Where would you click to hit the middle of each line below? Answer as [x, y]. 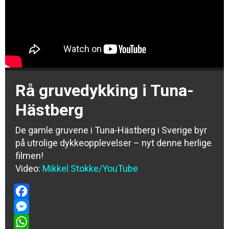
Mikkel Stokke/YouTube [90, 168]
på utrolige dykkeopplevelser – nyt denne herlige [113, 143]
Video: [29, 168]
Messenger [37, 222]
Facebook [33, 206]
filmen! [29, 156]
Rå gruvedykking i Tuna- [105, 90]
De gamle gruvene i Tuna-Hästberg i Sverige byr [111, 130]
